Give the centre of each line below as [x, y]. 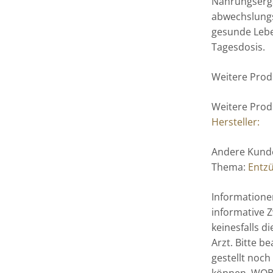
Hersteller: [236, 122]
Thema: [230, 167]
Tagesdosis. [239, 47]
